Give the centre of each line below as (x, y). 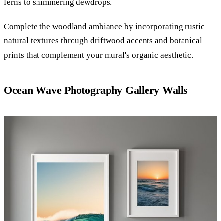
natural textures (31, 40)
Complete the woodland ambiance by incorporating (94, 26)
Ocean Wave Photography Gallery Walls (96, 90)
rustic (195, 26)
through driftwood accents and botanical (130, 40)
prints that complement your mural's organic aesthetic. (99, 55)
